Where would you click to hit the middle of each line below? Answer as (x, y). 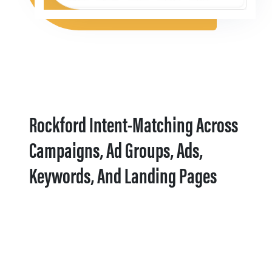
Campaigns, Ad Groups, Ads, (116, 148)
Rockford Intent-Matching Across (134, 123)
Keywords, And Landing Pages (123, 174)
